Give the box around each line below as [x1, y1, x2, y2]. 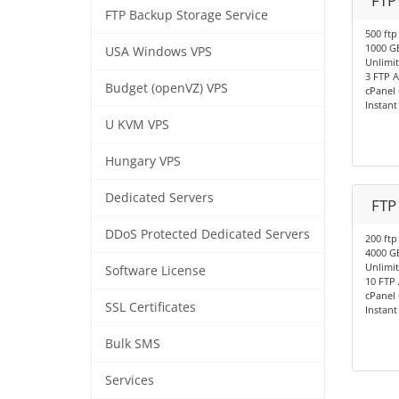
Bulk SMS [105, 336, 160, 352]
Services [105, 372, 154, 388]
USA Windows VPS [105, 44, 212, 60]
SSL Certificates [105, 299, 196, 315]
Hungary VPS [105, 153, 181, 169]
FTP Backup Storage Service [105, 7, 268, 23]
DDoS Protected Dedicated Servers [105, 226, 310, 242]
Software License [105, 263, 206, 279]
